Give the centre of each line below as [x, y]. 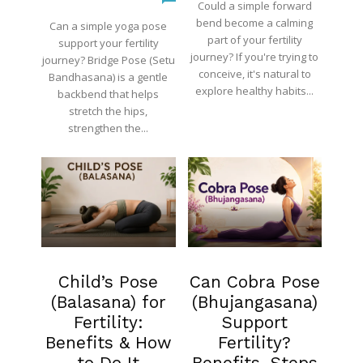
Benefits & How [108, 342]
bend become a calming [255, 22]
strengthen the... [109, 128]
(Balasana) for [108, 301]
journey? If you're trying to [255, 56]
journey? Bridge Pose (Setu [108, 60]
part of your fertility [254, 39]
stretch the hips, [109, 111]
